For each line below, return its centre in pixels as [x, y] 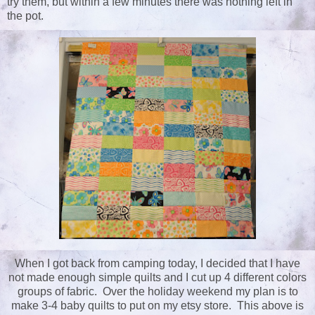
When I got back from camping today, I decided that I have [157, 264]
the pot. [25, 16]
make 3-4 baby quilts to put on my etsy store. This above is [157, 306]
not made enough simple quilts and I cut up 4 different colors [157, 278]
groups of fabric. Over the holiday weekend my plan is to [157, 292]
